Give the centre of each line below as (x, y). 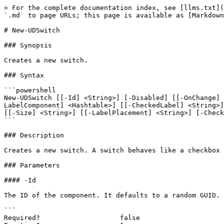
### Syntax (24, 75)
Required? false (72, 218)
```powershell (30, 90)
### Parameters (32, 165)
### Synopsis (28, 45)
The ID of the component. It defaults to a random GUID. (112, 195)
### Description (34, 135)
